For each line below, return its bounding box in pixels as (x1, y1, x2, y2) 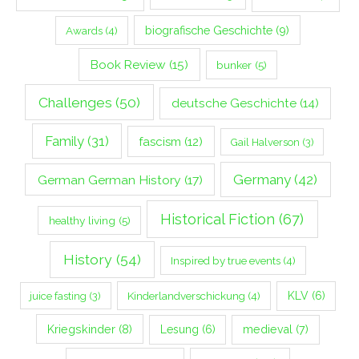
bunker (216, 58, 252, 72)
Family (44, 132, 84, 149)
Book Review (90, 57, 166, 73)
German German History (37, 171, 181, 188)
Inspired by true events (170, 254, 280, 268)
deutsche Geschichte (171, 95, 296, 111)
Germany (233, 171, 292, 188)
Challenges (38, 94, 113, 111)
